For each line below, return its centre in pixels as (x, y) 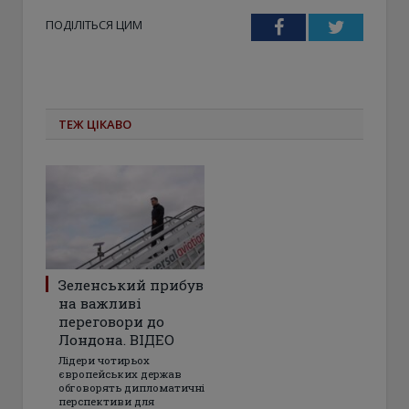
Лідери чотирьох (104, 360)
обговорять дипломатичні (131, 387)
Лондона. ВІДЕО (116, 339)
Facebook (318, 26)
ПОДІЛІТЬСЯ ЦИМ (94, 24)
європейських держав (120, 373)
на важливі (100, 303)
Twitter (371, 26)
